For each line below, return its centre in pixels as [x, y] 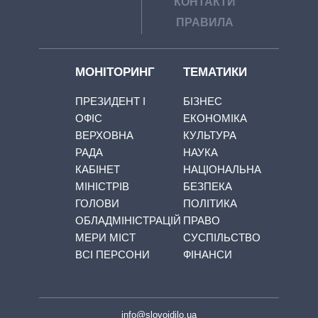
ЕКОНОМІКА [215, 118]
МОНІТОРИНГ [115, 72]
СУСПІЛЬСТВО [221, 237]
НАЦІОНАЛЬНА [222, 169]
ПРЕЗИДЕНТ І [110, 101]
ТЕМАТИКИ [215, 72]
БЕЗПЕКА [207, 186]
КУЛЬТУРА [209, 135]
